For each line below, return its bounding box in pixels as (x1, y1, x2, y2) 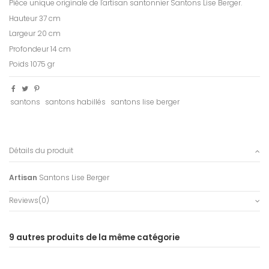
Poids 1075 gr (9, 59, 55, 70)
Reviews (9, 195, 38, 206)
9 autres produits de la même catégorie (9, 232, 180, 244)
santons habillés (45, 97, 106, 107)
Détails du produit (9, 145, 73, 156)
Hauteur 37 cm (9, 13, 61, 23)
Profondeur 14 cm (9, 43, 71, 54)
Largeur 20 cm (9, 28, 61, 39)
